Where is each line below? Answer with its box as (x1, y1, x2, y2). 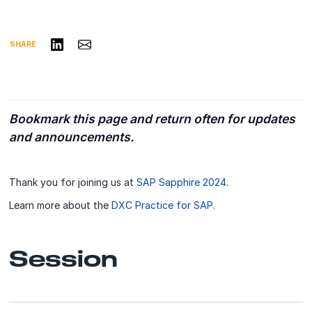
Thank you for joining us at (9, 175, 137, 188)
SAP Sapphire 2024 (136, 175, 227, 188)
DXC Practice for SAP (111, 198, 214, 211)
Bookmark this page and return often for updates (9, 111, 296, 126)
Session (9, 244, 118, 271)
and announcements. (9, 129, 135, 144)
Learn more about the (9, 198, 112, 211)
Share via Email (77, 34, 146, 47)
